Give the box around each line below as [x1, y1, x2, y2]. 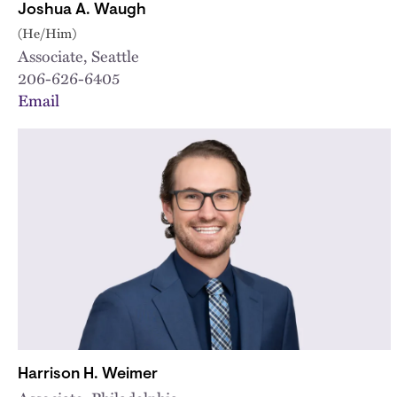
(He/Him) [18, 22, 76, 43]
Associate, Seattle [18, 43, 139, 67]
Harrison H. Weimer [18, 366, 158, 383]
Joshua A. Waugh [18, 2, 146, 19]
